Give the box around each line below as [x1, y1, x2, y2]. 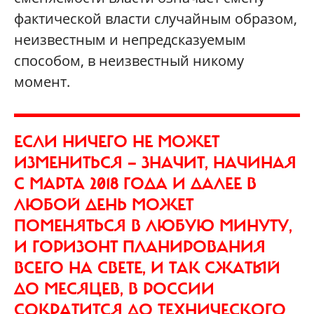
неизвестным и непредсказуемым [14, 29, 246, 49]
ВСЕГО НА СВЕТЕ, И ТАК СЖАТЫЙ [14, 257, 280, 278]
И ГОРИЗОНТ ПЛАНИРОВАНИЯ [14, 235, 266, 257]
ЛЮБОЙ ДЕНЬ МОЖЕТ [14, 193, 193, 215]
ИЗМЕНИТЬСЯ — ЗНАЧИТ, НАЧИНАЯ [14, 151, 296, 173]
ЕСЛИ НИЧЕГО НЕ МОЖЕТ [14, 130, 219, 152]
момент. [14, 71, 70, 91]
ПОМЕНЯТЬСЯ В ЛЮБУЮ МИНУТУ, [14, 214, 292, 236]
